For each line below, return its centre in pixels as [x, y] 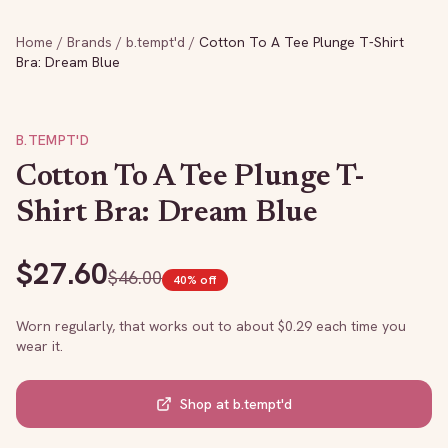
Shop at [206, 404]
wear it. [39, 346]
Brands [89, 42]
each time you [359, 326]
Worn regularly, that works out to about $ [150, 326]
